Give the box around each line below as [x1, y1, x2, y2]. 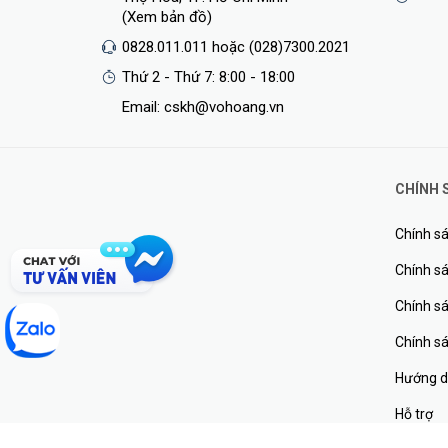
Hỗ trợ [394, 405, 433, 422]
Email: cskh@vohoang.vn [122, 97, 284, 116]
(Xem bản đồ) [122, 7, 212, 26]
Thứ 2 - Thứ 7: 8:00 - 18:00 [122, 67, 295, 86]
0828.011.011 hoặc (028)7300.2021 [122, 37, 350, 56]
